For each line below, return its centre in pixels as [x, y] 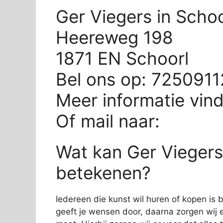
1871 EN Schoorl [122, 58]
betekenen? [103, 172]
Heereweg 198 [114, 37]
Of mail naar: [110, 121]
